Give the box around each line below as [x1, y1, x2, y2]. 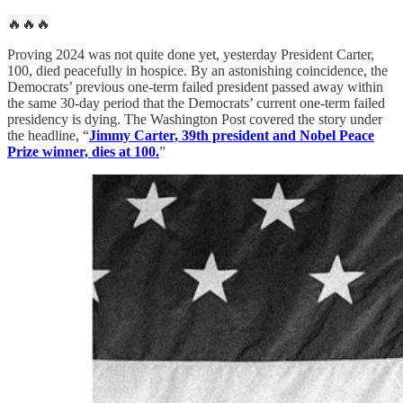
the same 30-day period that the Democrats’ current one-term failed [7, 95, 385, 112]
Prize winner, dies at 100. [7, 144, 159, 160]
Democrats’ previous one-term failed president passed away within [7, 79, 383, 95]
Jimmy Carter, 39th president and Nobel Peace [89, 128, 374, 144]
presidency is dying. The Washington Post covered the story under [7, 112, 382, 128]
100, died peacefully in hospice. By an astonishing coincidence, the [7, 63, 388, 79]
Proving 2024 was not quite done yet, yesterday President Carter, [7, 47, 374, 63]
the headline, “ [7, 128, 89, 144]
